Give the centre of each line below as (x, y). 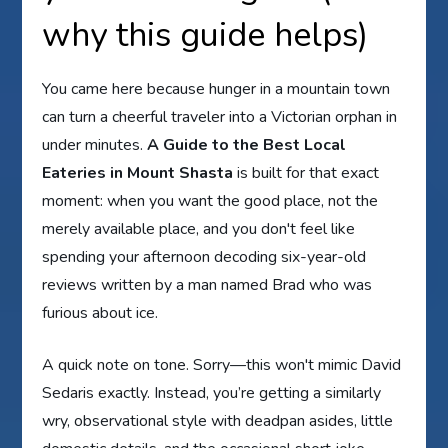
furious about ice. (100, 312)
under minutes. (95, 144)
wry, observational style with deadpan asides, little (218, 420)
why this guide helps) (205, 34)
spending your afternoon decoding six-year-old (204, 256)
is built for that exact (306, 172)
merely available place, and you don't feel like (199, 228)
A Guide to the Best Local (247, 144)
